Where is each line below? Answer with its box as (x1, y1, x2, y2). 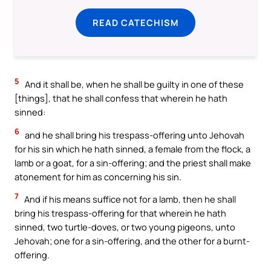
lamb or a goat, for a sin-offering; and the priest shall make (15, 156, 251, 169)
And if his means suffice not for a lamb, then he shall (22, 193, 236, 206)
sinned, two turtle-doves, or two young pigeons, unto (15, 221, 235, 233)
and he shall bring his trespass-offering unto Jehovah (23, 128, 244, 141)
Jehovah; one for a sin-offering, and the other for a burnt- (15, 235, 250, 247)
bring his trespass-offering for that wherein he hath (15, 207, 226, 220)
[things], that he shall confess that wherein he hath (15, 92, 227, 105)
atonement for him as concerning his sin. (15, 170, 181, 183)
